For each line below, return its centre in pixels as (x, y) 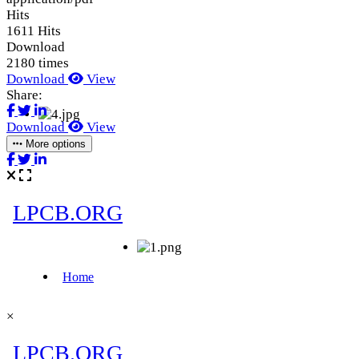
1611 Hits (34, 30)
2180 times (38, 63)
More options (54, 143)
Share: (24, 95)
